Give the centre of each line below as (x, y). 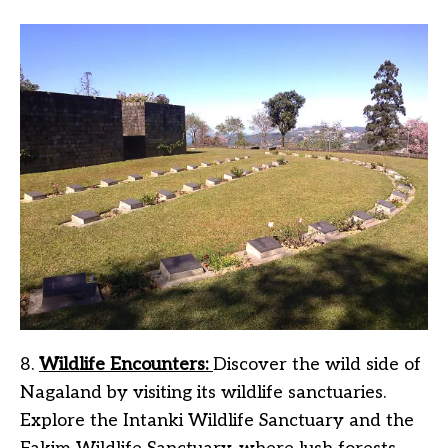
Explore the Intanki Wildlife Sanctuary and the (217, 421)
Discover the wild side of (317, 365)
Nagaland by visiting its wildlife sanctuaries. (203, 393)
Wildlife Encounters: (123, 365)
